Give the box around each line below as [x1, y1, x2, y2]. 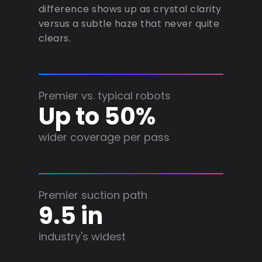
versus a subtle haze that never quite [38, 16, 220, 30]
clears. [38, 31, 71, 45]
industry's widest [38, 229, 126, 244]
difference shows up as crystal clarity [38, 2, 222, 16]
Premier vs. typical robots [38, 88, 171, 103]
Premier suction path [38, 187, 147, 202]
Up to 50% [38, 99, 156, 133]
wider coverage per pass [38, 129, 170, 144]
